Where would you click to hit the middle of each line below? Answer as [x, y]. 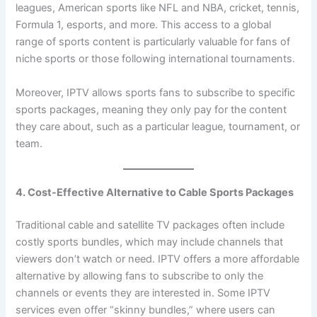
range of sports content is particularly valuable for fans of [153, 42]
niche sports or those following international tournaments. [156, 59]
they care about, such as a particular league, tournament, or [158, 126]
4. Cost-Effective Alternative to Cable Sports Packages [155, 192]
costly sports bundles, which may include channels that [150, 242]
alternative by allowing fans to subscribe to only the [140, 276]
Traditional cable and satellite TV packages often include [150, 225]
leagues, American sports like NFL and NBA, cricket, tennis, [158, 8]
